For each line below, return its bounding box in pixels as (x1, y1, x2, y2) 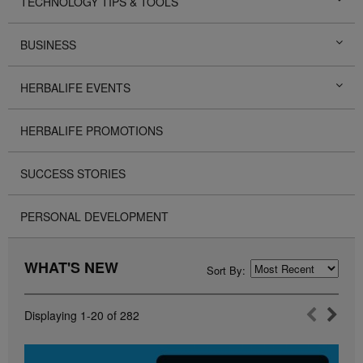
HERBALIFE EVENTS (20, 79, 130, 96)
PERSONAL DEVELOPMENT (20, 207, 169, 224)
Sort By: (207, 262, 246, 278)
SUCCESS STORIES (20, 164, 126, 181)
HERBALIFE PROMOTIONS (20, 122, 163, 139)
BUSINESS (20, 36, 76, 53)
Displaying (24, 306, 80, 323)
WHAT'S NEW (24, 256, 118, 278)
